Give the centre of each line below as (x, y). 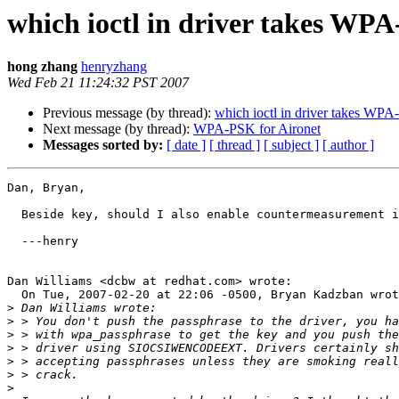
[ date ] (186, 145)
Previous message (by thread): (129, 113)
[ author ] (348, 145)
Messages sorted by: (103, 145)
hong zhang (42, 67)
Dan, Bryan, (46, 188)
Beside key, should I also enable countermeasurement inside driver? (14, 215)
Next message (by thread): (118, 129)
